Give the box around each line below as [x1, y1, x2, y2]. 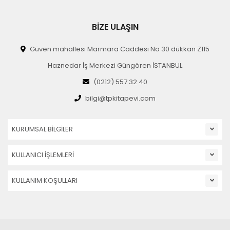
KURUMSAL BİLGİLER [12, 124, 73, 134]
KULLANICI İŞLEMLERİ [12, 149, 74, 160]
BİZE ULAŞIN [91, 21, 139, 33]
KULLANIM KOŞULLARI [12, 175, 78, 185]
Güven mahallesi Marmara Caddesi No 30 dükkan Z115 [30, 44, 209, 54]
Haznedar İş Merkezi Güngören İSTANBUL [48, 60, 182, 70]
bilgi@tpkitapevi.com [85, 93, 156, 103]
